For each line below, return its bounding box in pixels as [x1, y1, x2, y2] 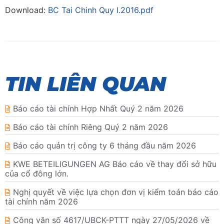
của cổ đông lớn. [5, 168, 68, 178]
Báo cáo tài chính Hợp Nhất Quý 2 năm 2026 [13, 103, 183, 113]
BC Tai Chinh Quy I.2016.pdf [48, 5, 153, 15]
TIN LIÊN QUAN [5, 71, 166, 96]
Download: [5, 5, 48, 15]
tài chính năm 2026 [5, 196, 78, 206]
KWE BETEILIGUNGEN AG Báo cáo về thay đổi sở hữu [13, 158, 216, 169]
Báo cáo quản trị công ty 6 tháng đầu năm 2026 [13, 140, 196, 150]
